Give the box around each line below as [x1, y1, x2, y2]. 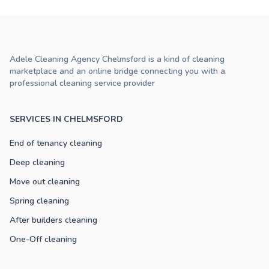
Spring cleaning [10, 195, 69, 207]
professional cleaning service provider [10, 77, 155, 89]
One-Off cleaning [10, 234, 77, 246]
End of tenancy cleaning [10, 138, 102, 150]
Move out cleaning [10, 176, 80, 188]
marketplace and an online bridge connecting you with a [10, 65, 225, 77]
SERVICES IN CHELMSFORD [10, 113, 123, 125]
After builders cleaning [10, 214, 97, 226]
